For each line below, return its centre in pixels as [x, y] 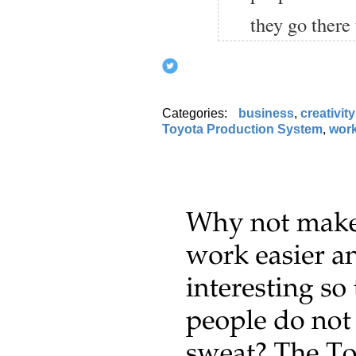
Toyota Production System [242, 129]
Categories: [196, 113]
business [266, 113]
